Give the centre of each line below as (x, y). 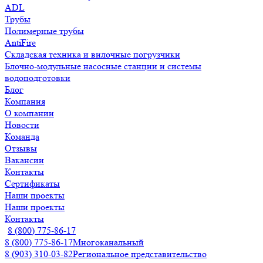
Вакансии (24, 160)
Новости (22, 125)
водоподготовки (38, 78)
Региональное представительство (140, 254)
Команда (22, 136)
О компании (29, 113)
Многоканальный (108, 242)
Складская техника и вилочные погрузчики (92, 54)
